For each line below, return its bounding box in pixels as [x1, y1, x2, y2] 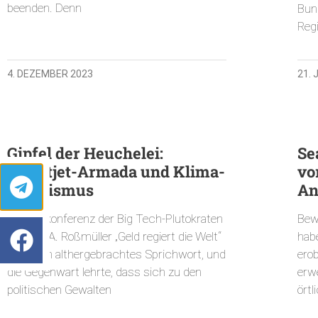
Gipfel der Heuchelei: [7, 143, 163, 164]
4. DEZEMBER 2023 [7, 68, 93, 80]
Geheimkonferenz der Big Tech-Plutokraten [7, 212, 223, 226]
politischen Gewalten [7, 283, 111, 297]
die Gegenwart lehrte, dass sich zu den [7, 265, 202, 280]
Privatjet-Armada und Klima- [7, 161, 225, 182]
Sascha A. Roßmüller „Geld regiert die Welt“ [7, 229, 221, 244]
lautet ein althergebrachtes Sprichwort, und [7, 247, 226, 262]
